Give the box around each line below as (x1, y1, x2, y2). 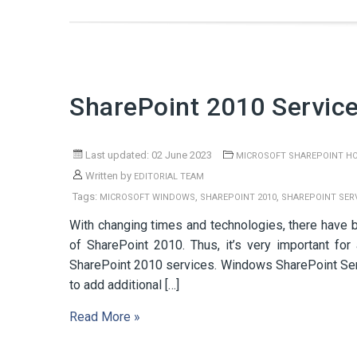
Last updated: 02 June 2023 (83, 149, 212, 161)
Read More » (69, 309, 140, 324)
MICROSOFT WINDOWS (100, 192, 195, 202)
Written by (83, 170, 134, 182)
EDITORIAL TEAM (134, 171, 204, 182)
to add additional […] (69, 277, 179, 292)
